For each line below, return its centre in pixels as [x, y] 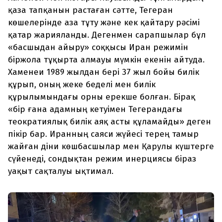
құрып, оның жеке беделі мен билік [82, 85]
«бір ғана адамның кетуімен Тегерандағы [95, 110]
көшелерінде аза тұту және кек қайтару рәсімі [104, 23]
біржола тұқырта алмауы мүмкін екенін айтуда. [106, 60]
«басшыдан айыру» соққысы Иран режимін [98, 48]
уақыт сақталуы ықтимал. [61, 171]
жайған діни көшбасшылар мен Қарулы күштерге [111, 147]
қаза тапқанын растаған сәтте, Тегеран [90, 10]
